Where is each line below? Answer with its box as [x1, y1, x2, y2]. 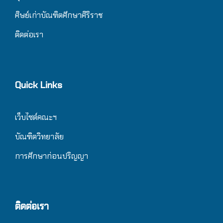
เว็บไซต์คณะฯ [15, 112, 57, 123]
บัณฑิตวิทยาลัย [15, 131, 64, 142]
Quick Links [15, 79, 62, 92]
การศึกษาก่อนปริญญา [15, 151, 90, 162]
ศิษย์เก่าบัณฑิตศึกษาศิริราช [15, 10, 103, 21]
